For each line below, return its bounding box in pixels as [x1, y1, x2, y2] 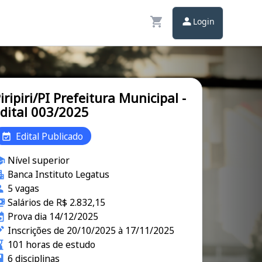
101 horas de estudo [7, 238, 95, 251]
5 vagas [7, 182, 39, 195]
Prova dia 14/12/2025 [7, 210, 98, 223]
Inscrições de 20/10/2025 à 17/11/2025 [7, 224, 174, 237]
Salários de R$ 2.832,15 [7, 196, 105, 209]
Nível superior [7, 154, 70, 167]
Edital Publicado [16, 129, 83, 143]
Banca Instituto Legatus [7, 168, 109, 181]
